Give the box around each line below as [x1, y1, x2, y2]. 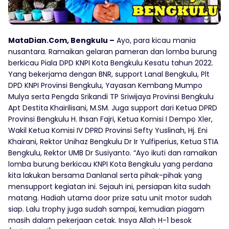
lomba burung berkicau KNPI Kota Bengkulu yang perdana [8, 159, 213, 170]
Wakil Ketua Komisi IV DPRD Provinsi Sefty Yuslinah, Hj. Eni [8, 125, 208, 136]
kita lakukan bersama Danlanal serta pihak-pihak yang [8, 170, 202, 181]
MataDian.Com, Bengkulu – [8, 35, 114, 46]
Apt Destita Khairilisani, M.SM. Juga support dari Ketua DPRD [8, 103, 217, 113]
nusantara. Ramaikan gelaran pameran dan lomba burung [8, 47, 217, 57]
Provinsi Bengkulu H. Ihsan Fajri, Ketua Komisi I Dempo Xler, [8, 114, 213, 125]
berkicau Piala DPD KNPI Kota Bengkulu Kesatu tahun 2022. [8, 58, 213, 68]
